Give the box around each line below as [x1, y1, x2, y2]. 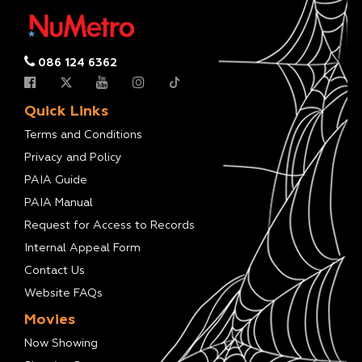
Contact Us [24, 265, 85, 277]
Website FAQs [24, 288, 103, 300]
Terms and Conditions [24, 129, 142, 141]
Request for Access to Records [24, 220, 195, 232]
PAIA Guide [24, 175, 87, 187]
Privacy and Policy [24, 152, 122, 164]
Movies [24, 313, 75, 328]
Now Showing [24, 338, 98, 350]
